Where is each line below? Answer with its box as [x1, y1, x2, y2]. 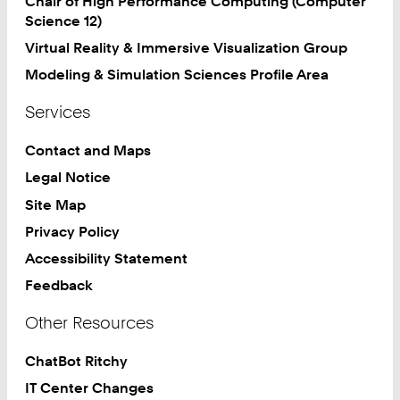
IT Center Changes [25, 379, 154, 397]
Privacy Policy [25, 221, 121, 240]
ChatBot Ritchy [25, 351, 129, 370]
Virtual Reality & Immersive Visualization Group [25, 38, 348, 57]
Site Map [25, 195, 87, 213]
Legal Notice [25, 168, 112, 187]
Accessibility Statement [25, 248, 188, 267]
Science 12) [25, 11, 103, 29]
